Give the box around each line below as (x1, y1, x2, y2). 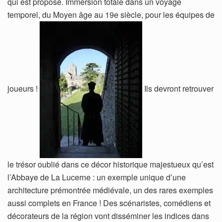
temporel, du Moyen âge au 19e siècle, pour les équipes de (7, 8, 215, 20)
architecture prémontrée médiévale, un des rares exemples (7, 184, 213, 196)
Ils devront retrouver (144, 82, 214, 94)
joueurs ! (7, 82, 40, 94)
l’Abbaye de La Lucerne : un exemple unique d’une (7, 171, 186, 183)
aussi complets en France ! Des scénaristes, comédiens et (7, 197, 211, 209)
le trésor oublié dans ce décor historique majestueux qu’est (7, 158, 214, 170)
